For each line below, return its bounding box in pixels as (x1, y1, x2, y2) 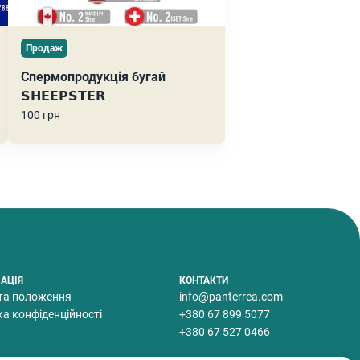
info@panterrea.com (179, 289, 283, 303)
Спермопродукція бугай (21, 68, 166, 84)
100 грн (21, 108, 60, 121)
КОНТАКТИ (179, 274, 228, 286)
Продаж (26, 42, 63, 54)
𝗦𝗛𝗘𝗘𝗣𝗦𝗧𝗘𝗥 (21, 88, 105, 104)
